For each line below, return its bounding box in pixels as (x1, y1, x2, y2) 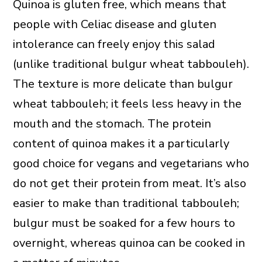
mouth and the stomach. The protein (12, 116, 211, 132)
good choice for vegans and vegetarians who (12, 156, 249, 172)
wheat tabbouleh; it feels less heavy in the (12, 96, 242, 112)
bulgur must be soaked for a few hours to (12, 215, 235, 232)
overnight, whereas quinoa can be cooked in (12, 235, 245, 251)
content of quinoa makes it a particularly (12, 136, 229, 152)
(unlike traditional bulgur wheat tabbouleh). (12, 56, 249, 73)
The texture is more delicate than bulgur (12, 76, 233, 92)
